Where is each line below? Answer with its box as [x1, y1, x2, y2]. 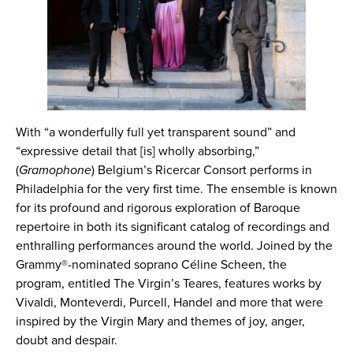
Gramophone [19, 161, 91, 180]
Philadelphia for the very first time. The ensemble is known [16, 180, 337, 199]
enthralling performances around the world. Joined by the [16, 236, 333, 255]
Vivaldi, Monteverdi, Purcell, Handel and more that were [16, 293, 323, 312]
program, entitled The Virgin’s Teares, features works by [16, 274, 321, 293]
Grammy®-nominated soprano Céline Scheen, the [16, 255, 287, 274]
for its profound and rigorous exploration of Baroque [16, 199, 300, 217]
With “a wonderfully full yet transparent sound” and [16, 123, 295, 142]
